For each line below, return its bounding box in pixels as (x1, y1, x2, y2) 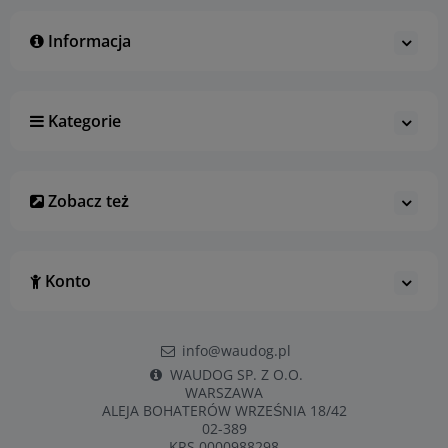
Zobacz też (44, 189, 129, 212)
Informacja (44, 29, 131, 52)
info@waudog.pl (181, 340, 291, 360)
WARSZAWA (185, 382, 263, 402)
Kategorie (44, 109, 121, 132)
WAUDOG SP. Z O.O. (169, 364, 303, 384)
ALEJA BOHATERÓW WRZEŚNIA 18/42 (101, 400, 347, 420)
